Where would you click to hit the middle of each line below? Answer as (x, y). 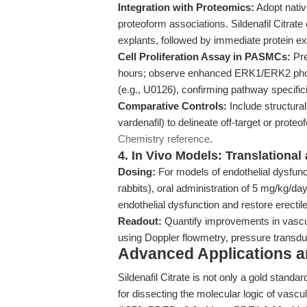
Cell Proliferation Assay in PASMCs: (204, 57)
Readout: (140, 221)
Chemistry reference (164, 139)
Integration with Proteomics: (186, 7)
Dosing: (137, 172)
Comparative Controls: (172, 106)
